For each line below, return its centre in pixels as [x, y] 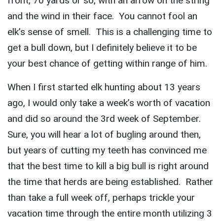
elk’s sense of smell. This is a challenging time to [110, 32]
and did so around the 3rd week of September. [105, 119]
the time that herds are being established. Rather [110, 182]
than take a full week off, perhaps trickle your [101, 198]
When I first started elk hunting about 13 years [104, 87]
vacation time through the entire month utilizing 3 [110, 214]
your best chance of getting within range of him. [109, 64]
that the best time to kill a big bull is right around [108, 166]
